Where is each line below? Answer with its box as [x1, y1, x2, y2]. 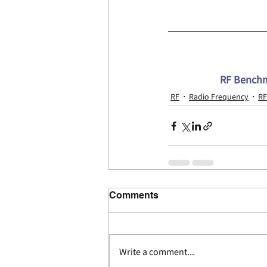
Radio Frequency [189, 91, 249, 102]
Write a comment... [119, 246, 194, 258]
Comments [109, 190, 159, 201]
